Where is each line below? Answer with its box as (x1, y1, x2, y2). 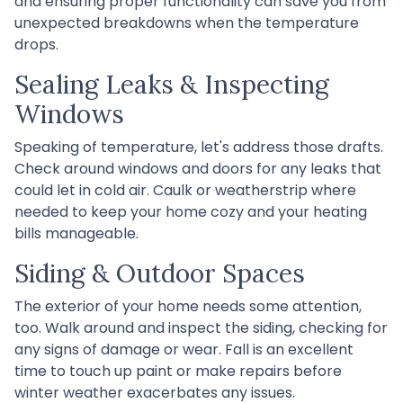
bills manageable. (14, 222, 139, 244)
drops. (14, 33, 58, 55)
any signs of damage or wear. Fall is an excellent (14, 338, 354, 360)
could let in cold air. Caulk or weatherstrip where (14, 179, 356, 201)
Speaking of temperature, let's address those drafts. (14, 136, 383, 157)
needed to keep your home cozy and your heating (14, 201, 367, 222)
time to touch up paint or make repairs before (14, 360, 342, 381)
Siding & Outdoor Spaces (14, 256, 305, 290)
